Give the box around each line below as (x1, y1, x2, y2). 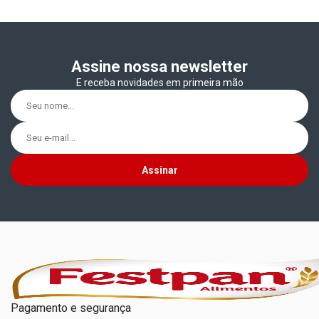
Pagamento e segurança (11, 300, 131, 315)
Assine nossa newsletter (71, 57, 248, 75)
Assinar (141, 164, 178, 176)
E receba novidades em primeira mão (75, 76, 244, 88)
